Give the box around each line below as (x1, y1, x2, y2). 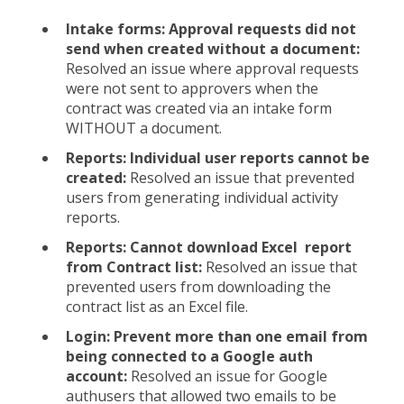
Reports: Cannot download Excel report (66, 237, 352, 258)
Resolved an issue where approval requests (66, 58, 359, 78)
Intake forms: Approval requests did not (66, 18, 356, 39)
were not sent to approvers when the (66, 78, 318, 98)
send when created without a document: (66, 38, 360, 59)
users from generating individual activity (66, 187, 338, 207)
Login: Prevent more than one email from (66, 326, 368, 347)
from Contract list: (66, 257, 206, 278)
